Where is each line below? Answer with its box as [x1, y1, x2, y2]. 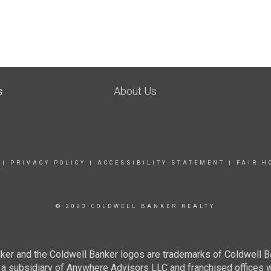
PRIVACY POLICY [10, 160, 86, 166]
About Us [114, 85, 157, 97]
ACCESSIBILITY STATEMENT [97, 160, 225, 166]
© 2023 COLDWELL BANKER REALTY [56, 203, 215, 209]
